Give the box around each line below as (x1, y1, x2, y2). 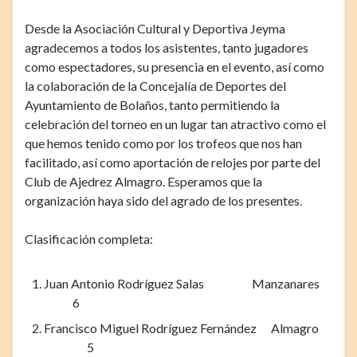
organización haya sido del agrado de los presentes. (25, 192, 302, 208)
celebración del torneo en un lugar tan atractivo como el (25, 116, 326, 131)
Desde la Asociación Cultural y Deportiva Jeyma (25, 20, 285, 36)
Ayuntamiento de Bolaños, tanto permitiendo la (25, 96, 280, 112)
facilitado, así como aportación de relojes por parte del (25, 154, 320, 170)
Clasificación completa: (25, 230, 153, 246)
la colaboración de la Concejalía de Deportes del (25, 77, 286, 93)
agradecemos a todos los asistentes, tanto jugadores (25, 39, 308, 55)
